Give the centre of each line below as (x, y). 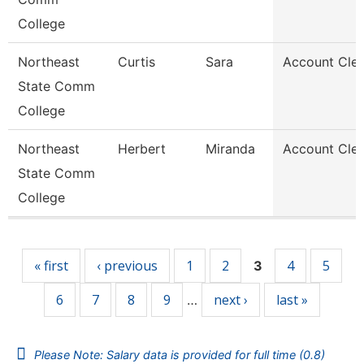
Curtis (136, 62)
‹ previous (127, 266)
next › (231, 300)
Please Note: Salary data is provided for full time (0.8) (180, 355)
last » (292, 300)
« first (51, 266)
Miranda (230, 149)
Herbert (142, 149)
